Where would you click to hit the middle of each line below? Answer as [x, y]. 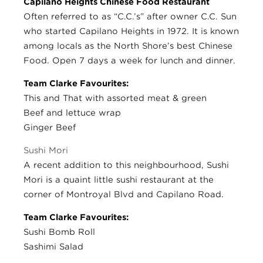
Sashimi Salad [53, 246]
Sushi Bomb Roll [59, 232]
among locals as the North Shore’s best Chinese [128, 45]
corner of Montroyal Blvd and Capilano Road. [124, 194]
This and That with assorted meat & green [115, 98]
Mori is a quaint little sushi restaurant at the [119, 179]
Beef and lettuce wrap [72, 112]
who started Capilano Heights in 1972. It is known [131, 31]
